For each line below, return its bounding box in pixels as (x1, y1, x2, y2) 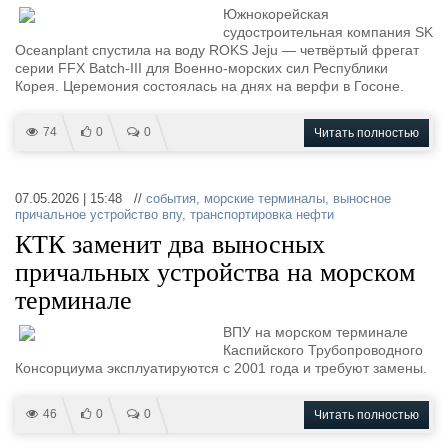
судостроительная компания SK (223, 24, 433, 40)
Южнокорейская (223, 6, 329, 22)
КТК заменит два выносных (15, 230, 325, 259)
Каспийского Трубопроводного (223, 342, 423, 358)
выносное (333, 191, 391, 206)
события (146, 191, 196, 206)
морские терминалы (204, 191, 325, 206)
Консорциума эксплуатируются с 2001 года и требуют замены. (15, 360, 427, 376)
